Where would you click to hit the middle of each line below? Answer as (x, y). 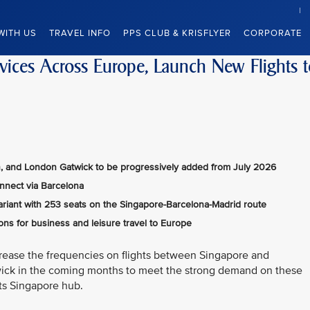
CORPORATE (273, 33)
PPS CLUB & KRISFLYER (177, 33)
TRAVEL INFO (80, 33)
